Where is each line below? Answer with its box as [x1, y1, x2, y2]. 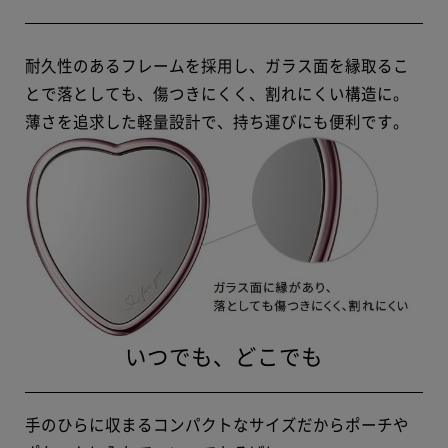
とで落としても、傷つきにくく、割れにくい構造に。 [25, 85, 410, 102]
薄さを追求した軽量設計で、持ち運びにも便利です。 [25, 113, 410, 130]
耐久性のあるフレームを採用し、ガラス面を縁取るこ [25, 57, 410, 74]
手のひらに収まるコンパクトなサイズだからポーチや [25, 416, 410, 433]
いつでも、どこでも [125, 345, 323, 368]
